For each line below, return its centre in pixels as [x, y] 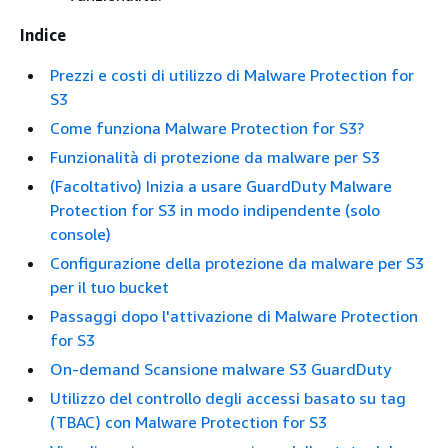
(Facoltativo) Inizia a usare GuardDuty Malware [221, 186]
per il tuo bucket [109, 287]
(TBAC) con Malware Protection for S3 [188, 422]
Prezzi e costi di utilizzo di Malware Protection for [232, 75]
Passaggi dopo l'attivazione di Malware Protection [234, 316]
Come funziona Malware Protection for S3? [207, 128]
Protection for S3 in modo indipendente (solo [215, 210]
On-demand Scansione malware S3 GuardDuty [220, 369]
